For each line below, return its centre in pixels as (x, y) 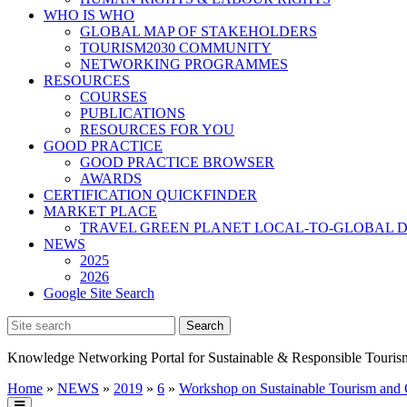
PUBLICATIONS (133, 113)
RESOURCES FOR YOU (157, 129)
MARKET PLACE (100, 211)
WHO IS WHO (89, 15)
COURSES (114, 97)
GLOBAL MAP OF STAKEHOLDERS (199, 31)
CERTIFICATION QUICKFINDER (150, 195)
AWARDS (111, 179)
